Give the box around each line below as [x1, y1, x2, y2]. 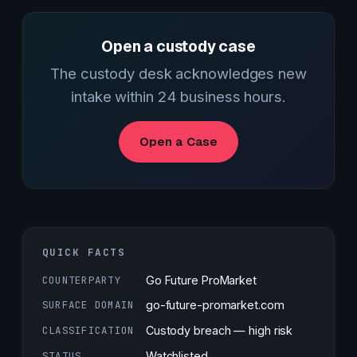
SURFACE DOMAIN [42, 298, 135, 312]
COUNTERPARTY [42, 273, 121, 287]
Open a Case [139, 133, 218, 149]
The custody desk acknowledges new [50, 64, 307, 82]
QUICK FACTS [42, 245, 126, 259]
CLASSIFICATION [42, 324, 135, 338]
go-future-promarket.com [145, 298, 284, 312]
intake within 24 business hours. [71, 87, 286, 105]
